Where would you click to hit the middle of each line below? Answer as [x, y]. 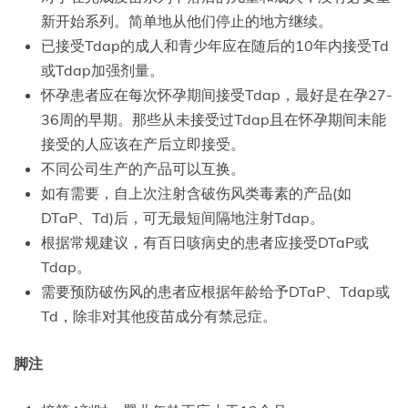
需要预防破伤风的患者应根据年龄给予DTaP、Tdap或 [215, 291]
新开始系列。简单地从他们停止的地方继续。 [187, 20]
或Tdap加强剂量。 [102, 70]
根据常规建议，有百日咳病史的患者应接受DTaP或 [205, 242]
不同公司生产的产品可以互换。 [143, 168]
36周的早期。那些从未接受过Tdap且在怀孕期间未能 [214, 119]
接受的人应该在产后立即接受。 [143, 143]
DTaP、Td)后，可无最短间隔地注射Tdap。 [183, 217]
